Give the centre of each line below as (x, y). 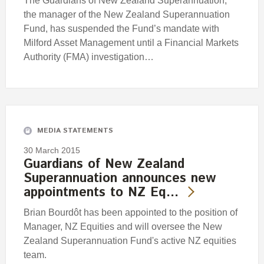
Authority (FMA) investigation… (89, 57)
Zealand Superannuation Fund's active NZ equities (130, 240)
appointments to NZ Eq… (101, 192)
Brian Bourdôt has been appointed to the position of (131, 212)
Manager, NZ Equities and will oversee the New (123, 226)
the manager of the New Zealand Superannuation (127, 15)
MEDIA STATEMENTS (75, 131)
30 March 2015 (52, 150)
